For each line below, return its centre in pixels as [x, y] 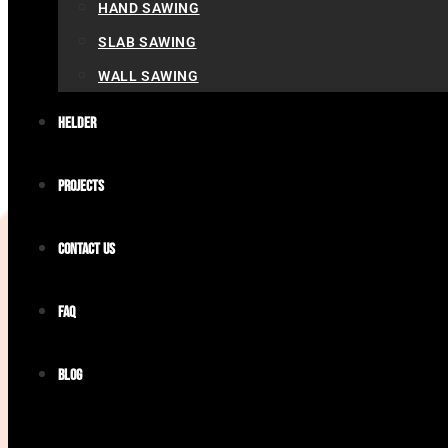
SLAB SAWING [147, 42]
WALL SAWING [148, 76]
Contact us [86, 249]
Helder [77, 123]
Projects [81, 186]
